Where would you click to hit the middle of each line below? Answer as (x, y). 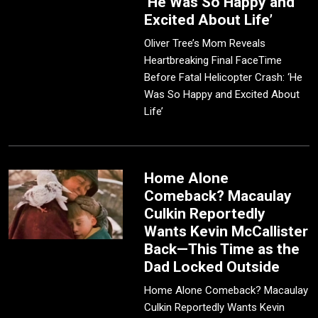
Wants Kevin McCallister (226, 232)
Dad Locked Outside (212, 267)
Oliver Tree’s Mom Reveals (205, 44)
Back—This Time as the (222, 250)
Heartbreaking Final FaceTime (213, 61)
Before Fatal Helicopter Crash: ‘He (224, 78)
